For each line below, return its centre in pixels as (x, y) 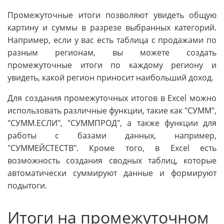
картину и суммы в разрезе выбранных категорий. (112, 27)
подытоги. (27, 185)
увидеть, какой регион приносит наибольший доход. (110, 77)
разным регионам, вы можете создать (112, 52)
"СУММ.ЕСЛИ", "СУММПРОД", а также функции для (112, 123)
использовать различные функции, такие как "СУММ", (112, 110)
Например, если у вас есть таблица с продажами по (112, 40)
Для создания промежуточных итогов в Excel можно (112, 98)
